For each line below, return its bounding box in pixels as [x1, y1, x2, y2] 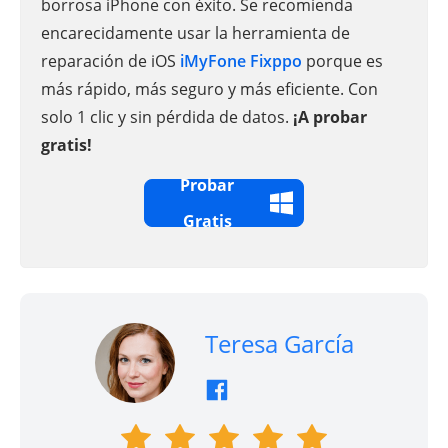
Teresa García [204, 326, 354, 360]
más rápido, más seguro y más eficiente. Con [41, 77, 378, 100]
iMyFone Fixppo [180, 49, 302, 72]
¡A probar [293, 105, 367, 128]
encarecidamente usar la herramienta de [41, 21, 350, 44]
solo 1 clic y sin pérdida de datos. [41, 105, 293, 128]
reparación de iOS [41, 49, 180, 72]
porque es [302, 49, 383, 72]
